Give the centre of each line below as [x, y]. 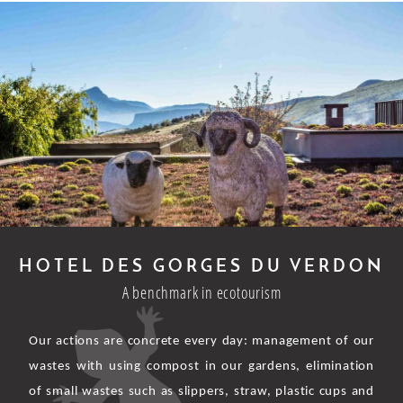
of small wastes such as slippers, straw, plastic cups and [201, 391]
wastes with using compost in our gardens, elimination [201, 366]
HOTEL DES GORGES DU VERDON [201, 267]
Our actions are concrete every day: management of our [201, 341]
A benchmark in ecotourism [201, 292]
